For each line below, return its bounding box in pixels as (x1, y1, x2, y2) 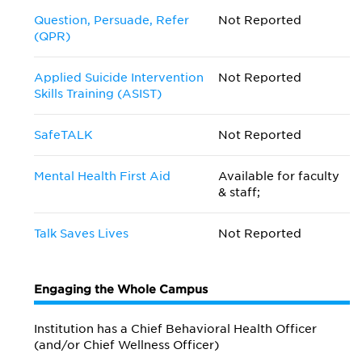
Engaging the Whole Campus (34, 283, 208, 296)
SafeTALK (34, 128, 93, 141)
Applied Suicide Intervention (34, 71, 204, 84)
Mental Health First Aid (34, 170, 170, 183)
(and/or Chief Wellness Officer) (34, 339, 219, 351)
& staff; (218, 186, 261, 199)
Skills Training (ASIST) (34, 87, 162, 100)
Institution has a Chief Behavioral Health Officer (34, 322, 317, 335)
